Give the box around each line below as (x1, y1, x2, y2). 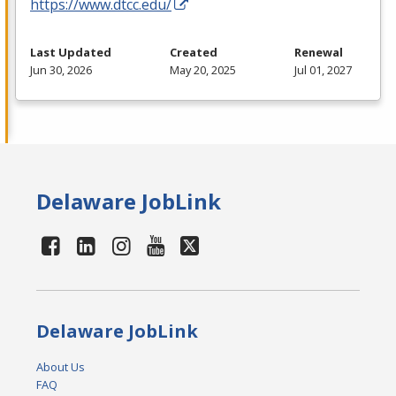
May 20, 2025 (170, 62, 236, 79)
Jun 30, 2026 (30, 62, 92, 79)
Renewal (294, 44, 343, 61)
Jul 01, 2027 (294, 62, 352, 79)
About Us (36, 359, 86, 376)
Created (170, 44, 217, 61)
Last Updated (30, 44, 111, 61)
